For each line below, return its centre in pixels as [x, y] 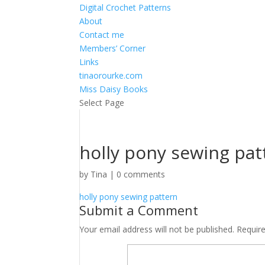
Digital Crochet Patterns [125, 7]
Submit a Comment [139, 210]
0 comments [141, 174]
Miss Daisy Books [114, 89]
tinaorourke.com [111, 75]
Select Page [102, 103]
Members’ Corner [113, 48]
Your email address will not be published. [157, 229]
